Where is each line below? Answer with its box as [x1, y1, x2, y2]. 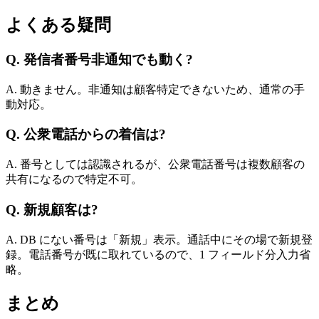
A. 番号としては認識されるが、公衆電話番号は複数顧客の [6, 158, 305, 171]
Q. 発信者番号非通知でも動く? [6, 52, 193, 67]
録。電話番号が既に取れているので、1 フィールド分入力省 [6, 248, 310, 261]
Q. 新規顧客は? [6, 202, 98, 217]
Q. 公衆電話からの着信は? [6, 127, 166, 142]
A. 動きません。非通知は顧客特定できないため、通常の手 [6, 83, 305, 95]
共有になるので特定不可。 [6, 173, 142, 186]
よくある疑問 [6, 16, 111, 35]
